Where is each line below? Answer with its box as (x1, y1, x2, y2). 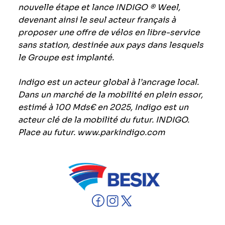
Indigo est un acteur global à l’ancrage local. (18, 77, 199, 88)
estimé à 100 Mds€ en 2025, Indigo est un (18, 102, 188, 113)
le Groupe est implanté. (18, 52, 114, 63)
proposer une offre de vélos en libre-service (18, 27, 200, 38)
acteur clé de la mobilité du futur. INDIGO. (18, 115, 189, 126)
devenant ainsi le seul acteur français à (18, 15, 176, 26)
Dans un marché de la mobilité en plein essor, (18, 89, 203, 100)
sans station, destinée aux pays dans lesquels (18, 40, 203, 51)
